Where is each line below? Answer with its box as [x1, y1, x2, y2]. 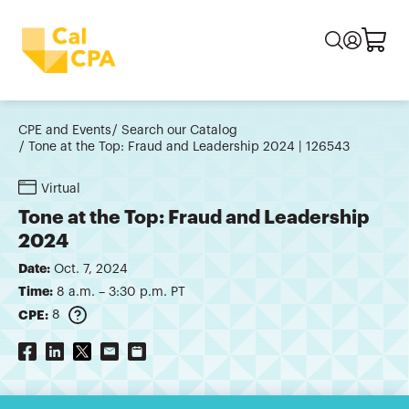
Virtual [41, 183, 80, 196]
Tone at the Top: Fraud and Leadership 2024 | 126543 [28, 141, 350, 154]
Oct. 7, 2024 [54, 263, 128, 277]
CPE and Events [18, 124, 111, 138]
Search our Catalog [121, 124, 237, 138]
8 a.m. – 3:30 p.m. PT [57, 286, 185, 299]
